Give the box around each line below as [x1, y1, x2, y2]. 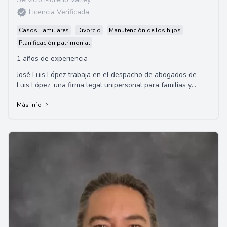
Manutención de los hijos [109, 26, 181, 34]
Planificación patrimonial [19, 39, 90, 47]
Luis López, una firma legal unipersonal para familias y [17, 80, 192, 90]
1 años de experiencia [17, 54, 88, 63]
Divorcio [77, 26, 101, 34]
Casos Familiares [19, 26, 69, 34]
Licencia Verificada [29, 7, 89, 17]
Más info [17, 101, 42, 109]
